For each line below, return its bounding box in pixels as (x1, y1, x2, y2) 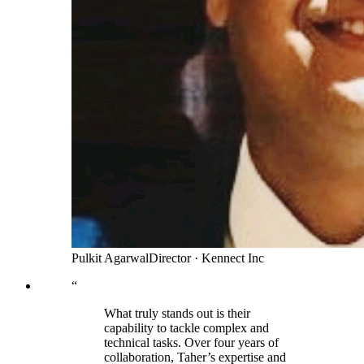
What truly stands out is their (104, 306, 250, 321)
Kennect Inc (201, 251, 264, 266)
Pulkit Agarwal (71, 251, 149, 266)
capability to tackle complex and (104, 321, 269, 336)
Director (149, 251, 191, 266)
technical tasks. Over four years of (104, 336, 279, 350)
